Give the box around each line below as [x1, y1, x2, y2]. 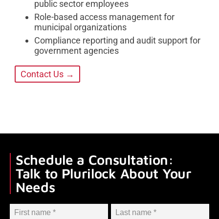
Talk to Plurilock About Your [16, 165, 192, 182]
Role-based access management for [34, 12, 175, 22]
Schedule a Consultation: [16, 152, 174, 168]
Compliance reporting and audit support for [34, 35, 200, 46]
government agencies [34, 45, 119, 56]
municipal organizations [34, 22, 127, 33]
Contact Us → [21, 69, 74, 80]
